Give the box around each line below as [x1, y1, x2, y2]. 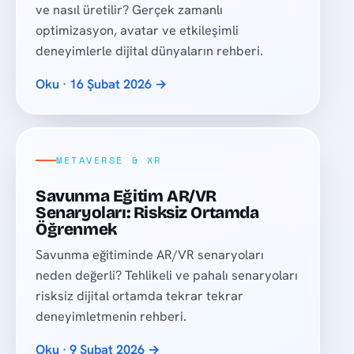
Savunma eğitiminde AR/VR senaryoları [36, 247, 265, 264]
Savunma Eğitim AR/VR [36, 186, 217, 206]
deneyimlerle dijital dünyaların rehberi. [36, 42, 264, 59]
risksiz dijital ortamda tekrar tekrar [36, 288, 244, 305]
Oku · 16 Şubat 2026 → [36, 75, 168, 92]
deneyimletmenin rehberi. [36, 308, 187, 326]
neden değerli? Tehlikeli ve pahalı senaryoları [36, 267, 299, 284]
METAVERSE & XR [56, 153, 162, 168]
